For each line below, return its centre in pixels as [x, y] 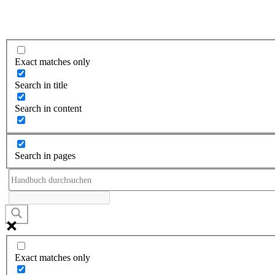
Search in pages [45, 156]
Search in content [48, 108]
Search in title [41, 85]
